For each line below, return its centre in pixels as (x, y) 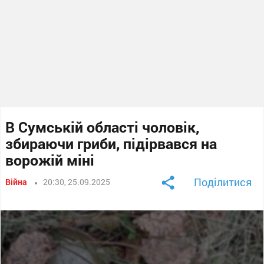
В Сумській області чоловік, (103, 127)
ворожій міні (50, 160)
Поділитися (222, 182)
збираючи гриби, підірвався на (111, 143)
